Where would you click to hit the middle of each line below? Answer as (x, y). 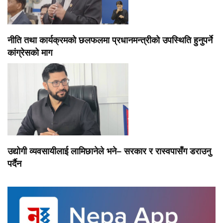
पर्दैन (14, 164)
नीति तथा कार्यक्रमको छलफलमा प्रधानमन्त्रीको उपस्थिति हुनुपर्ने (110, 41)
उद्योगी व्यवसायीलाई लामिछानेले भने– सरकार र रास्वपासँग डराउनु (109, 152)
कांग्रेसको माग (30, 53)
